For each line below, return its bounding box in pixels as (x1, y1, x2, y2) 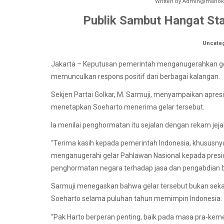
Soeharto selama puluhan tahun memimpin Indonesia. (51, 194, 222, 203)
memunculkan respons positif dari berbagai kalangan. (51, 72, 220, 80)
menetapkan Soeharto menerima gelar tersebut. (51, 102, 204, 111)
